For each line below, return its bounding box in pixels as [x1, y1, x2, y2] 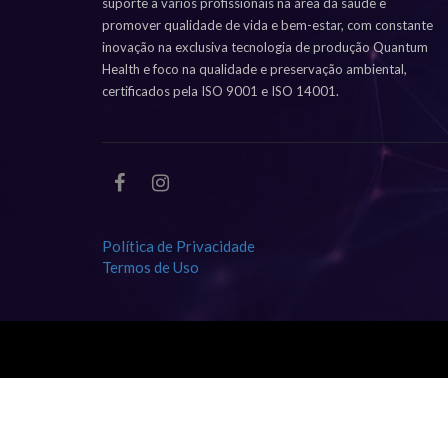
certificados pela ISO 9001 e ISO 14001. [102, 83, 339, 99]
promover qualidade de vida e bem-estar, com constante [102, 17, 433, 33]
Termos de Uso [102, 258, 199, 276]
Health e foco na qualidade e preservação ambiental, [102, 61, 407, 77]
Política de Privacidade [102, 237, 255, 255]
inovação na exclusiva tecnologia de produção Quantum [102, 39, 428, 55]
